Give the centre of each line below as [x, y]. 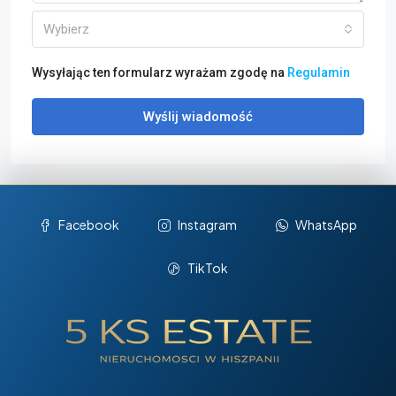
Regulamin [319, 72]
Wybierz [66, 29]
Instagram [207, 225]
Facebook [89, 225]
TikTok [208, 268]
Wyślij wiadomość [198, 117]
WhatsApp [326, 225]
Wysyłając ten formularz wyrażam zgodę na [160, 72]
